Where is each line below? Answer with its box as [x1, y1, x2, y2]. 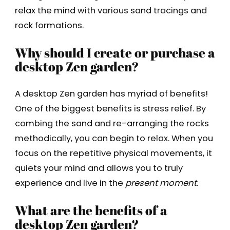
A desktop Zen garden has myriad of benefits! [14, 88, 208, 100]
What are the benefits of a [14, 201, 167, 219]
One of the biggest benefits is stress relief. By [14, 103, 206, 115]
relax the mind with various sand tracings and [14, 5, 207, 17]
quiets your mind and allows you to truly [14, 162, 183, 175]
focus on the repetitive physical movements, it [14, 147, 212, 160]
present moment [125, 177, 197, 189]
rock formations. [14, 20, 84, 32]
